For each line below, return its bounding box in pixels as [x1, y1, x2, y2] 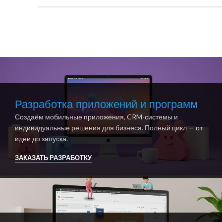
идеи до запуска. [15, 134, 68, 143]
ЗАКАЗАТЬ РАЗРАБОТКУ [15, 153, 92, 162]
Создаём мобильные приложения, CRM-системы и [15, 112, 178, 121]
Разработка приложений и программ [15, 97, 198, 112]
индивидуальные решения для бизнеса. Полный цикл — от [15, 123, 203, 132]
